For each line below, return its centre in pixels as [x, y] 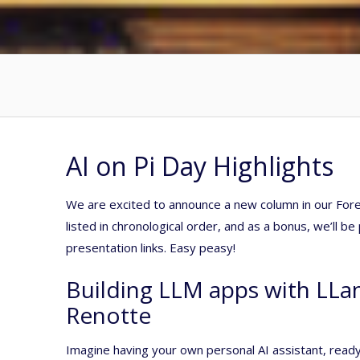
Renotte [108, 315]
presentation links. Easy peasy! [151, 247]
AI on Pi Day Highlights [200, 166]
